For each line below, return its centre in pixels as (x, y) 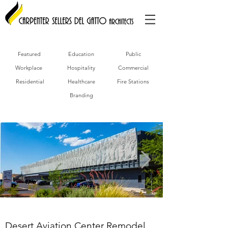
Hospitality (81, 68)
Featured (29, 54)
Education (81, 54)
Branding (81, 95)
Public (133, 54)
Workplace (29, 68)
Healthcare (81, 81)
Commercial (133, 68)
